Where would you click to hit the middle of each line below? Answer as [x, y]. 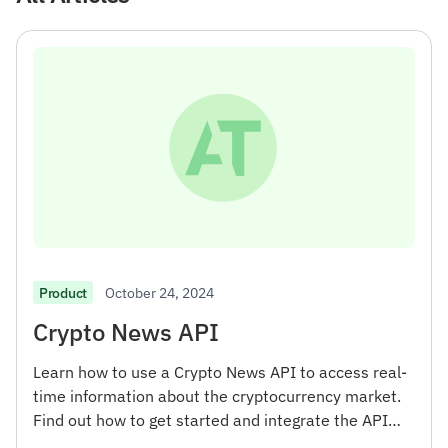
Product [63, 292]
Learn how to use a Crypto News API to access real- [220, 371]
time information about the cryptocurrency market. [217, 395]
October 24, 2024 [159, 292]
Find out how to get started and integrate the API [210, 419]
